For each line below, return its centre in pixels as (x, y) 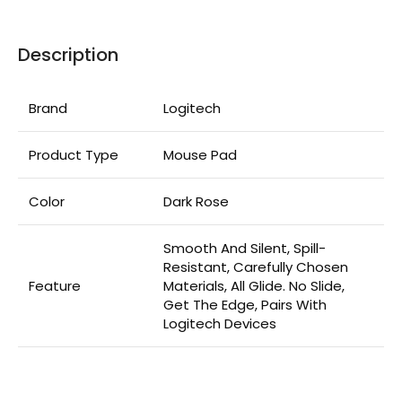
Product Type (74, 155)
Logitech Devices (220, 324)
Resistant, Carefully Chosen (256, 267)
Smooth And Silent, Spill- (245, 249)
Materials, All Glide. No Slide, (254, 286)
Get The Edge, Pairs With (245, 305)
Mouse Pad (200, 155)
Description (68, 55)
